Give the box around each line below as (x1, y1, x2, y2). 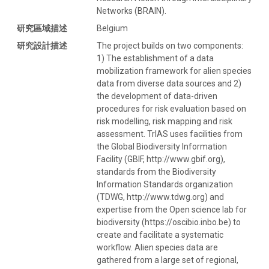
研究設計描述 (17, 40, 67, 50)
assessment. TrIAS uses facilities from (97, 128, 243, 139)
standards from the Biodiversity (97, 166, 216, 177)
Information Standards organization (97, 179, 233, 189)
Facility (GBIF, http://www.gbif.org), (97, 154, 225, 164)
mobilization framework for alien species (97, 65, 252, 76)
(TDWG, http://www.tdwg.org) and (97, 192, 224, 202)
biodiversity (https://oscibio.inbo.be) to (97, 217, 241, 227)
